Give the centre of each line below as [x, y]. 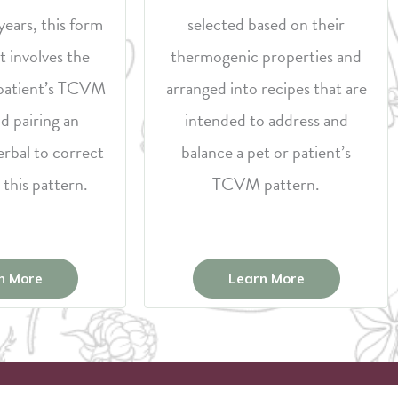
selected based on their [266, 24]
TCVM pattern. [266, 184]
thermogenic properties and [266, 56]
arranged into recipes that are [266, 88]
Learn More [266, 279]
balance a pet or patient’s [266, 152]
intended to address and [266, 120]
